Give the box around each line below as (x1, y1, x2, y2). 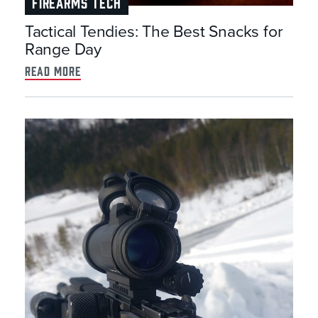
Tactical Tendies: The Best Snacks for (24, 21, 283, 42)
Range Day (24, 39, 102, 60)
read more (24, 62, 81, 78)
